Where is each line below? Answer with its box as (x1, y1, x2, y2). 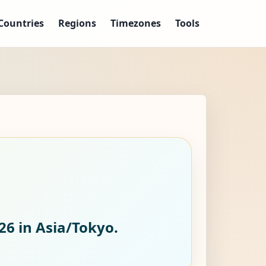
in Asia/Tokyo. (15, 217, 118, 237)
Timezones (110, 17, 161, 30)
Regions (58, 17, 96, 30)
